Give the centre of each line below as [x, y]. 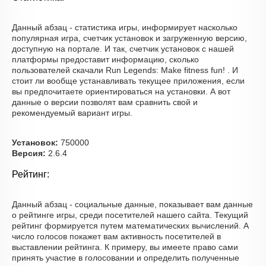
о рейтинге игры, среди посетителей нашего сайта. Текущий [130, 215]
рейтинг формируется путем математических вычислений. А [130, 226]
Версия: [29, 153]
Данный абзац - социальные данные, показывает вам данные [132, 204]
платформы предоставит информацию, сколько [105, 59]
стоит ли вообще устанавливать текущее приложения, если [128, 81]
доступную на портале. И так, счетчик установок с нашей [123, 49]
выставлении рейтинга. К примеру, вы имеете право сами [125, 247]
